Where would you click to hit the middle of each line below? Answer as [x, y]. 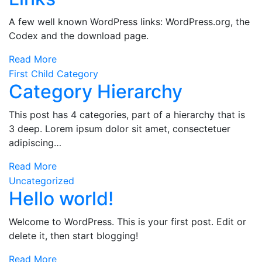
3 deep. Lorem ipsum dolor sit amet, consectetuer [120, 129]
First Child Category [54, 74]
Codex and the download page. [79, 36]
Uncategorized [42, 181]
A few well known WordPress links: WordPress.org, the [129, 22]
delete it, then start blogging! [73, 236]
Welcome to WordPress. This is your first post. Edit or [127, 222]
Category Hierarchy [96, 92]
